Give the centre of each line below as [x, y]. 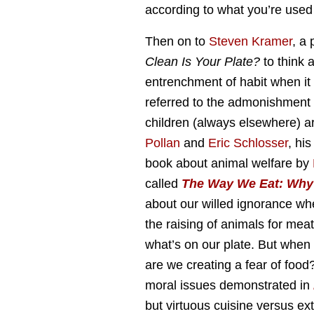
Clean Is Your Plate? [203, 62]
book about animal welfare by [229, 163]
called [163, 184]
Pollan [163, 143]
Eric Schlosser [248, 143]
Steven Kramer [251, 41]
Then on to [177, 41]
